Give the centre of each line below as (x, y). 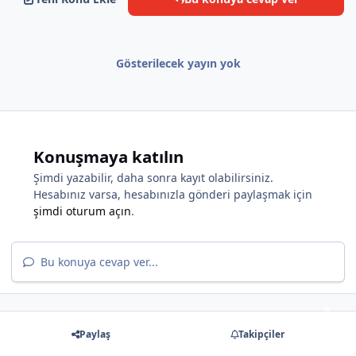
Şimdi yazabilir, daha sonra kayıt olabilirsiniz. (153, 177)
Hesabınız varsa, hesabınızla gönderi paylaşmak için (173, 194)
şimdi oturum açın (82, 211)
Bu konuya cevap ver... (98, 261)
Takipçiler (262, 334)
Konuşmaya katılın (108, 156)
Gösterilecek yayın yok (178, 63)
